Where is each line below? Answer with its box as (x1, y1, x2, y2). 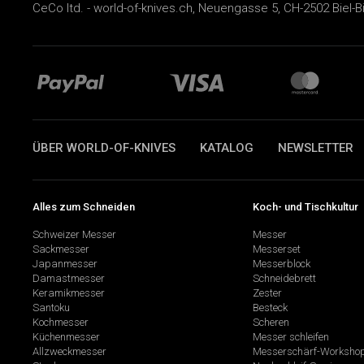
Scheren (252, 316, 289, 329)
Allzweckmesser (32, 345, 106, 358)
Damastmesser (32, 272, 105, 285)
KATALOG (200, 140, 253, 155)
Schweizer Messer (32, 228, 116, 241)
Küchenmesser (32, 331, 100, 344)
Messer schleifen (252, 331, 329, 344)
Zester (252, 287, 282, 300)
